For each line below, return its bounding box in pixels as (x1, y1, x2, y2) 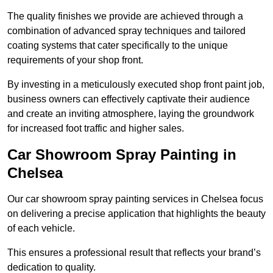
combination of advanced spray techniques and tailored (7, 26, 246, 37)
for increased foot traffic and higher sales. (7, 123, 184, 134)
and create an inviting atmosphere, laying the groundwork (7, 108, 254, 119)
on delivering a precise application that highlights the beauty (7, 208, 266, 219)
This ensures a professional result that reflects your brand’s (7, 247, 261, 258)
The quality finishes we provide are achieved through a (7, 11, 243, 22)
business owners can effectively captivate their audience (7, 94, 250, 105)
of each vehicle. (7, 223, 75, 234)
